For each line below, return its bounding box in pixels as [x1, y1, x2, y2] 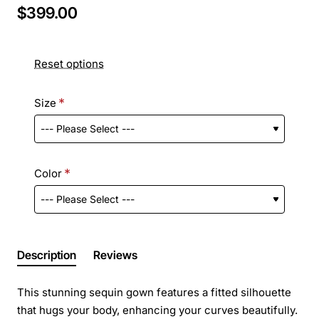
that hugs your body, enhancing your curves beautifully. [17, 303, 298, 317]
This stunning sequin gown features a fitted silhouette [17, 285, 291, 299]
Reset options [34, 56, 104, 70]
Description [17, 247, 76, 262]
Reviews [93, 247, 137, 262]
